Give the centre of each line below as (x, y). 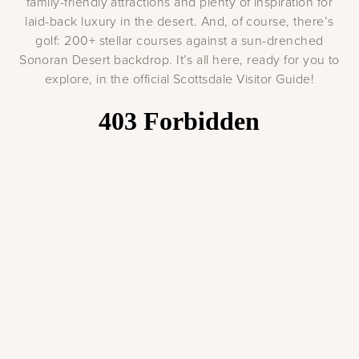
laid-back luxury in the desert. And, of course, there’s (179, 20)
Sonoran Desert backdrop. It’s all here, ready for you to (179, 59)
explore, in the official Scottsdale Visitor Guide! (179, 78)
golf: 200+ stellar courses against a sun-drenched (179, 40)
